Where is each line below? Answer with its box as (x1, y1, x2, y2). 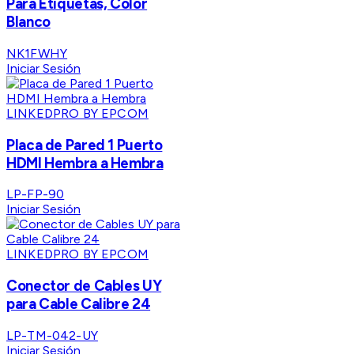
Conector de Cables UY (6, 277, 162, 296)
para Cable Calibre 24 (6, 295, 151, 314)
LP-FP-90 (6, 186, 65, 202)
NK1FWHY (6, 46, 68, 62)
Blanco (6, 13, 51, 32)
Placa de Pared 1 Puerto (6, 135, 163, 154)
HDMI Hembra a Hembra (6, 153, 164, 172)
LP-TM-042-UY (6, 327, 98, 343)
